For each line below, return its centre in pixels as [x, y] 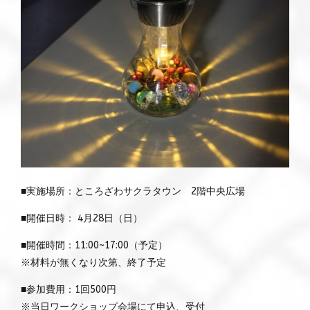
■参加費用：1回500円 [69, 289]
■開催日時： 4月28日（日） [82, 218]
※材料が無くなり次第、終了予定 [93, 262]
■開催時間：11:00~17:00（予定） [94, 245]
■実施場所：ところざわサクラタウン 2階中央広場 [133, 191]
